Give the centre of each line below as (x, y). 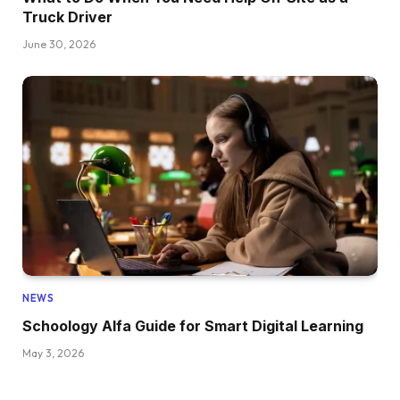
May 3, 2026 (53, 353)
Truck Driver (67, 17)
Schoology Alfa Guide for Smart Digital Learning (193, 325)
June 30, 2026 (59, 44)
